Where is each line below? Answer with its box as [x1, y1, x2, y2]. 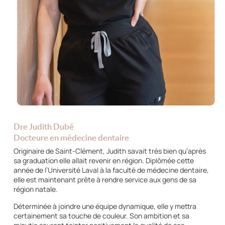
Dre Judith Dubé [13, 120, 74, 132]
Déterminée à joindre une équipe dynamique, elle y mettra [13, 201, 196, 211]
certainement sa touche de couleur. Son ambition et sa [13, 210, 189, 220]
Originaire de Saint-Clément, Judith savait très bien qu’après [13, 146, 206, 156]
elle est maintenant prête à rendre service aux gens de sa [13, 174, 196, 184]
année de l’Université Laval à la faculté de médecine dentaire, [13, 165, 209, 175]
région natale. [13, 184, 58, 194]
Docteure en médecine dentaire [13, 131, 129, 143]
